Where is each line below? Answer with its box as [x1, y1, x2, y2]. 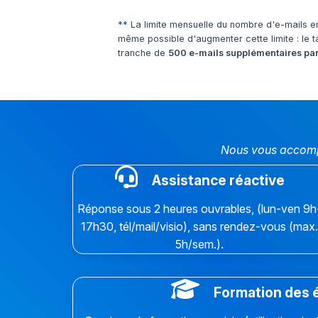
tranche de [118, 48, 168, 59]
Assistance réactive [148, 172, 285, 190]
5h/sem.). [175, 237, 224, 252]
